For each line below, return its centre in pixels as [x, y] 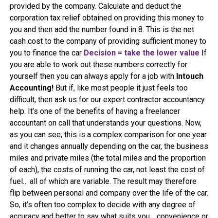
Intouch [190, 76]
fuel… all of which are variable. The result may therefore [103, 182]
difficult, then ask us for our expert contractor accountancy [107, 100]
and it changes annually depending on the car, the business [109, 146]
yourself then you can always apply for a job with [93, 76]
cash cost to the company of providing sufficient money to [108, 41]
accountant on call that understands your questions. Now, [106, 123]
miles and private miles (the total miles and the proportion [108, 158]
